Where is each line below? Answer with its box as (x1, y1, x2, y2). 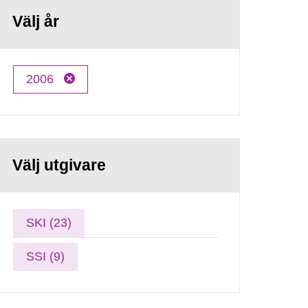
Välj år (12, 12, 60, 30)
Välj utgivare (12, 156, 107, 174)
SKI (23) (26, 215, 72, 230)
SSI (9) (26, 249, 65, 263)
